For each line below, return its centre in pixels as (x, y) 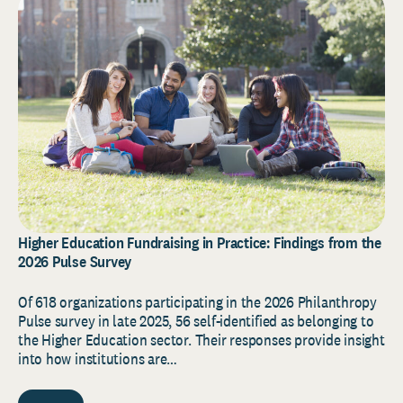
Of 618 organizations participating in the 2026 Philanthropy (198, 302)
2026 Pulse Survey (77, 261)
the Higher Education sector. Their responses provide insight (201, 340)
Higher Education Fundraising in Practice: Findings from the (200, 242)
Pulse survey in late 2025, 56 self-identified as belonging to (196, 321)
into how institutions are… (98, 358)
